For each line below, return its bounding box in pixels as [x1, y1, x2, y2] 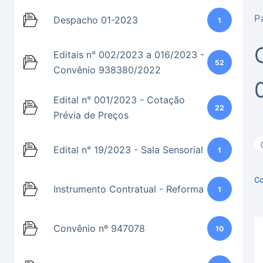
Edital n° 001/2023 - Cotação [53, 94, 185, 106]
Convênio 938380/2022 [53, 64, 161, 76]
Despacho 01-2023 [53, 14, 138, 26]
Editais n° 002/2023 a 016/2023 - [53, 49, 204, 60]
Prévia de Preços [53, 109, 129, 121]
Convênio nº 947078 [53, 222, 145, 234]
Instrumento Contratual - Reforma [53, 183, 204, 195]
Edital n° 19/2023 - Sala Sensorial [53, 144, 203, 156]
